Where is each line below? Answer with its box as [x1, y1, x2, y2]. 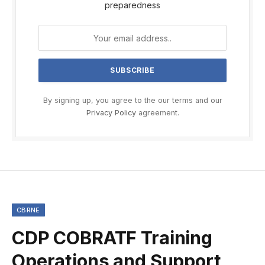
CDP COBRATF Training [12, 227, 212, 249]
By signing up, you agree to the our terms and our [43, 96, 222, 105]
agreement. [135, 108, 179, 118]
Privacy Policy [86, 108, 136, 118]
